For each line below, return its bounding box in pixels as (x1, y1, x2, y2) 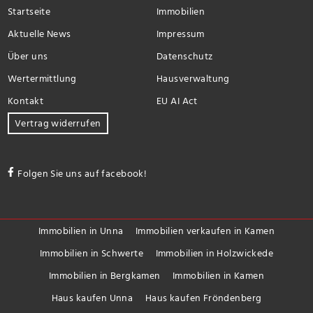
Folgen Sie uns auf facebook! (17, 165, 147, 182)
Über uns (8, 48, 48, 64)
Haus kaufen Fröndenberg (145, 290, 262, 307)
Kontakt (8, 92, 43, 109)
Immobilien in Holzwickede (155, 245, 274, 262)
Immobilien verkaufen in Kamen (135, 223, 275, 240)
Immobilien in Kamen (173, 268, 265, 284)
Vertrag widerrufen (15, 115, 101, 131)
